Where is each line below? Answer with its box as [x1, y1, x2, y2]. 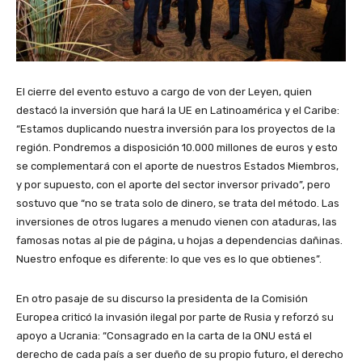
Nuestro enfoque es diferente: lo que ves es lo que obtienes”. [16, 252, 322, 265]
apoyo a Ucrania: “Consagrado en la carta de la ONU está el [16, 329, 312, 342]
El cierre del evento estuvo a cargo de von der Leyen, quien [16, 85, 312, 98]
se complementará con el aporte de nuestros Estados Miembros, [16, 159, 339, 172]
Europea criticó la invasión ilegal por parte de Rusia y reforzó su [16, 310, 334, 323]
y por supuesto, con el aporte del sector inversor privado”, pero [16, 178, 330, 191]
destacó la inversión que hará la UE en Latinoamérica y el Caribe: [16, 103, 339, 116]
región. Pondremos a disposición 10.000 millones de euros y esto [16, 141, 338, 154]
